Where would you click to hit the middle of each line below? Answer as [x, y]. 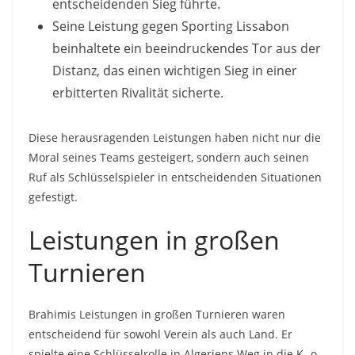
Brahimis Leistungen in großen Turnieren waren [157, 315]
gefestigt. [53, 197]
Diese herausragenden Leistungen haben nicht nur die [175, 138]
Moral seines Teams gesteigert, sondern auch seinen [169, 158]
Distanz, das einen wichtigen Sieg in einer [175, 71]
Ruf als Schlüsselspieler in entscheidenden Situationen [175, 177]
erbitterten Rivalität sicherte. [138, 93]
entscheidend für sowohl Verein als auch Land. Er [160, 334]
